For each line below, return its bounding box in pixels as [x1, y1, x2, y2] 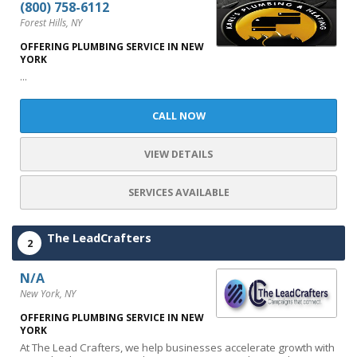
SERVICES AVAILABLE [127, 186, 229, 199]
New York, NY [20, 287, 76, 300]
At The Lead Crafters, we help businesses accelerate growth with [20, 340, 335, 355]
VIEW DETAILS [144, 147, 213, 161]
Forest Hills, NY [20, 16, 82, 29]
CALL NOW [151, 109, 206, 123]
